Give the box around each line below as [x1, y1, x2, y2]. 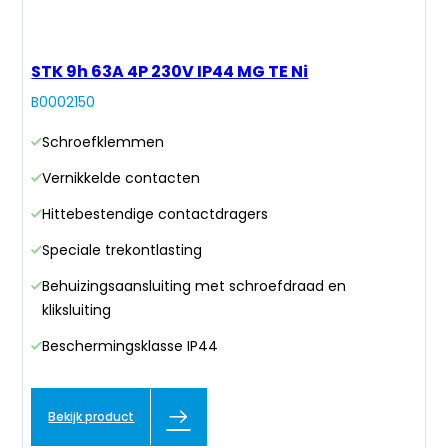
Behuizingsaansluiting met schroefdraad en [42, 276, 347, 297]
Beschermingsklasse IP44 [42, 336, 219, 357]
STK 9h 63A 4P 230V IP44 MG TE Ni [31, 60, 309, 84]
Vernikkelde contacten [42, 168, 201, 189]
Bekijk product [48, 408, 135, 426]
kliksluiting [42, 300, 112, 321]
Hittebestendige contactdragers [42, 204, 269, 225]
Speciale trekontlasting [42, 240, 203, 261]
